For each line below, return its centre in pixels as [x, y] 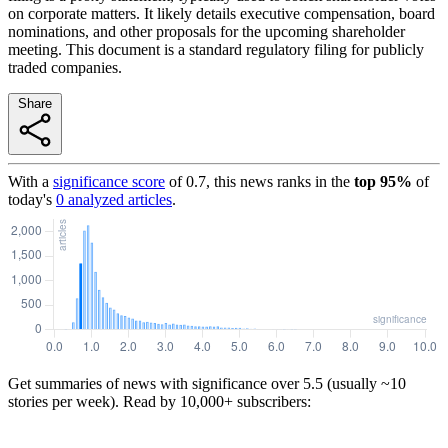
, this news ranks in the [278, 181]
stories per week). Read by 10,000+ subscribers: [159, 401]
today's [30, 199]
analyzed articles [118, 199]
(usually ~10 [364, 383]
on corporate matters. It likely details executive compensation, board [221, 13]
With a [28, 181]
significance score [109, 181]
